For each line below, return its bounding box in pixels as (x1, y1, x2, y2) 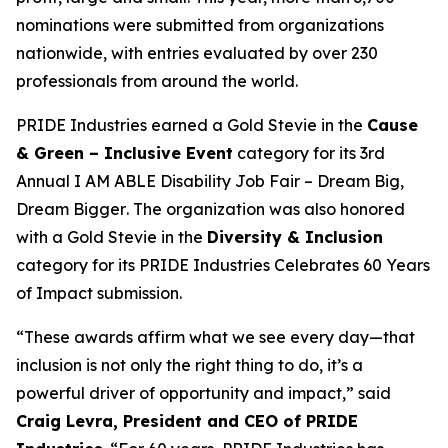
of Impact (16, 283, 93, 303)
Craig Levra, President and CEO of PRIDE (16, 411, 358, 431)
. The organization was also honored (126, 199, 405, 219)
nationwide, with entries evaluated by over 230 (16, 43, 378, 63)
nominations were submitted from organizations (16, 15, 384, 35)
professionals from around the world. (16, 71, 306, 91)
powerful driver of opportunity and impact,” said (16, 383, 391, 403)
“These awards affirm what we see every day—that (16, 327, 415, 347)
